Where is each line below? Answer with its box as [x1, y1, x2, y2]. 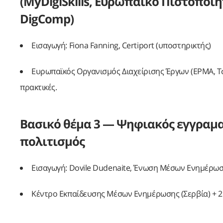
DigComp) [20, 10, 74, 27]
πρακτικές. [20, 82, 57, 93]
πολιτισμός [20, 133, 85, 150]
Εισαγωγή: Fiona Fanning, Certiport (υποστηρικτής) [31, 40, 211, 51]
